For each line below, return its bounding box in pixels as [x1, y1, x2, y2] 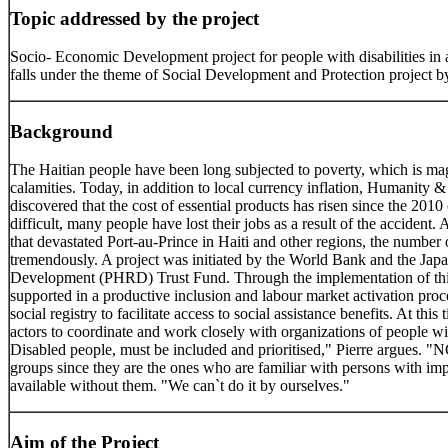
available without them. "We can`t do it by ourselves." [10, 377, 350, 395]
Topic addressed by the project [10, 7, 259, 29]
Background [10, 120, 113, 142]
